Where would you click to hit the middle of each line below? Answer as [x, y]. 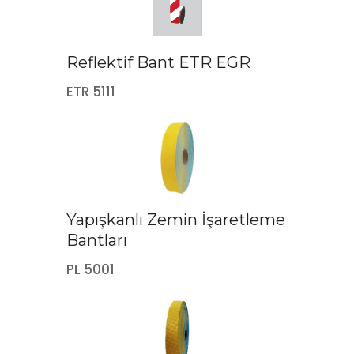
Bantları [97, 240]
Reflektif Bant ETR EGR [158, 62]
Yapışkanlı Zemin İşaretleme [176, 219]
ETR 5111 [91, 91]
